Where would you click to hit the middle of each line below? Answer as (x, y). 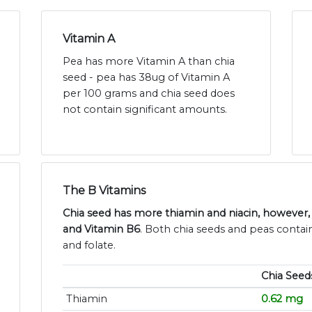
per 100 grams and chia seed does (149, 94)
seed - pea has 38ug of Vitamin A (146, 78)
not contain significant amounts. (145, 110)
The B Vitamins (104, 191)
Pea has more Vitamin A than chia (149, 62)
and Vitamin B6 (101, 229)
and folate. (89, 245)
